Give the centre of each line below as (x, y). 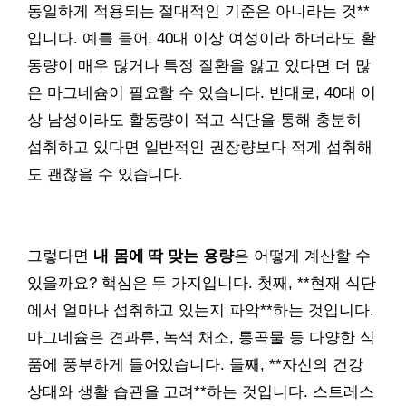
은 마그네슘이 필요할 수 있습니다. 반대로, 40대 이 (202, 93)
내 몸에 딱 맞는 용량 (164, 256)
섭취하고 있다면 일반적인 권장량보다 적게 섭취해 (200, 148)
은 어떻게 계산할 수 (302, 256)
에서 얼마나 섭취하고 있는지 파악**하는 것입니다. (201, 311)
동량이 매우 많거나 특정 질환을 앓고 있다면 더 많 (199, 66)
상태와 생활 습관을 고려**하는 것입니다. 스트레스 (201, 392)
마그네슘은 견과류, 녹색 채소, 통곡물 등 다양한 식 (201, 338)
